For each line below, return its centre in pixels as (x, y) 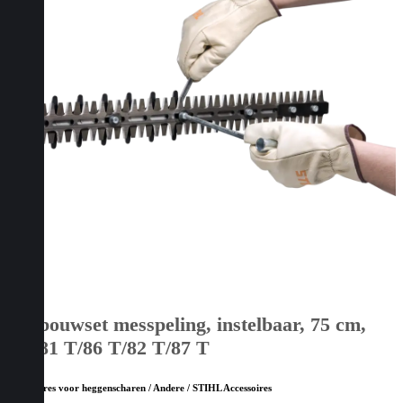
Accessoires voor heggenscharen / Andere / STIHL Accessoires (139, 388)
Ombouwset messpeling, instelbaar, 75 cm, (187, 325)
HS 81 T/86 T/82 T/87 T (108, 348)
